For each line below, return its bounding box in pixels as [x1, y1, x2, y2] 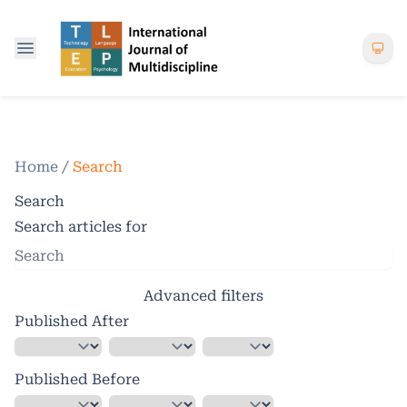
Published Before [15, 370, 140, 388]
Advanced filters [144, 286, 263, 304]
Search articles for [15, 217, 147, 235]
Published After [15, 312, 129, 330]
